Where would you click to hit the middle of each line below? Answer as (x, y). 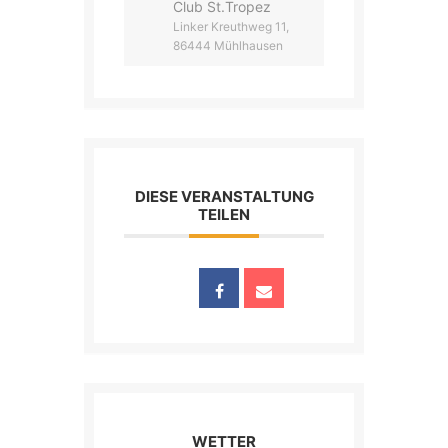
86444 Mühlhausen (228, 45)
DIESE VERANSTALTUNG (224, 196)
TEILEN (224, 214)
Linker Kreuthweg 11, (231, 26)
